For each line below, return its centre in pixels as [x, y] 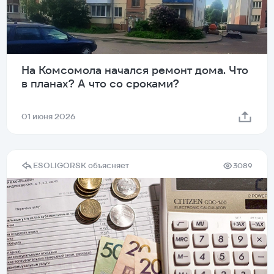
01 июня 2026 [48, 117]
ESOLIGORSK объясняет [81, 166]
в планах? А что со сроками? [100, 84]
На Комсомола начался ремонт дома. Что [135, 70]
